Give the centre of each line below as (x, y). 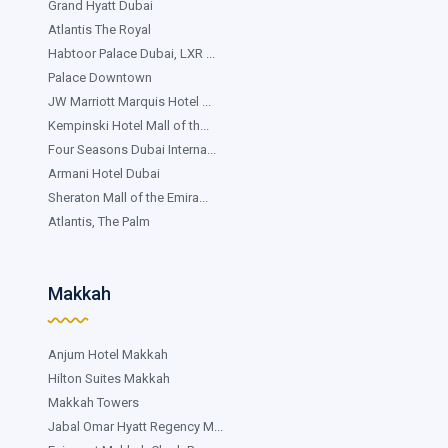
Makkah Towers (93, 402)
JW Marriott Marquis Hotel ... (129, 101)
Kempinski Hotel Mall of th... (128, 125)
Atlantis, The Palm (99, 221)
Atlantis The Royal (99, 29)
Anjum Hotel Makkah (108, 354)
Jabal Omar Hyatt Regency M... (135, 426)
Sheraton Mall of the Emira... (128, 197)
